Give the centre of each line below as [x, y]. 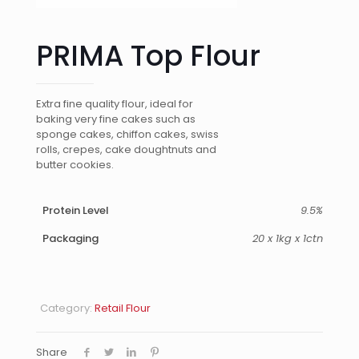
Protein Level [76, 210]
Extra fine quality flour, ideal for [115, 103]
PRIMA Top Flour [148, 55]
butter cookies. [75, 164]
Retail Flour [123, 308]
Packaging [71, 238]
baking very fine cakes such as [116, 119]
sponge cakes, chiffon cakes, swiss [127, 134]
